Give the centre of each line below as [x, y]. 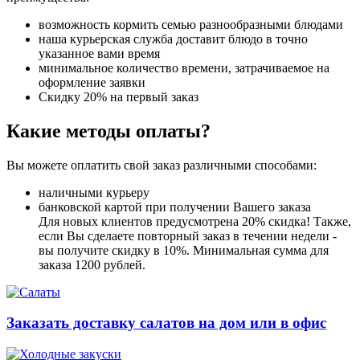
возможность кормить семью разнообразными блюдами [191, 24]
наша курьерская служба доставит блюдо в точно [173, 39]
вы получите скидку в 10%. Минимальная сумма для [184, 250]
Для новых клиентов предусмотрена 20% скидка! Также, [195, 221]
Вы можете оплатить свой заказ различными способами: [162, 165]
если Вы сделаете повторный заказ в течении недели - [188, 235]
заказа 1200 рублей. [92, 264]
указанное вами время [99, 53]
